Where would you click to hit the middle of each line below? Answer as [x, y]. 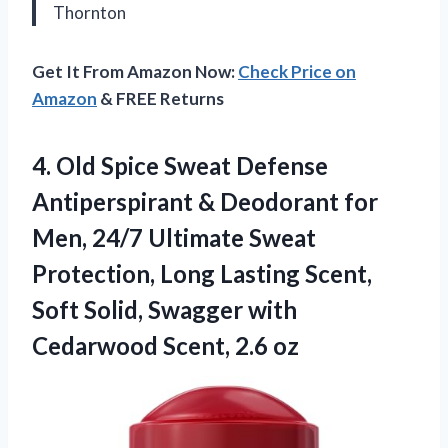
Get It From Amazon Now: [135, 71]
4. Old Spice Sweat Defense [180, 165]
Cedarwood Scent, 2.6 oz [165, 345]
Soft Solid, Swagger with [164, 309]
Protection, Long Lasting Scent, [202, 273]
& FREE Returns [160, 98]
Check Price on [297, 71]
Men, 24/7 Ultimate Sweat [174, 237]
